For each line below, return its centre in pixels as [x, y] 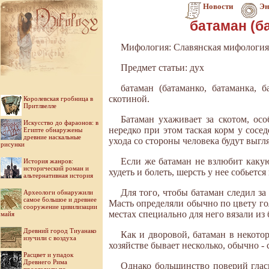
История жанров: [48, 161]
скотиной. [129, 99]
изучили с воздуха [50, 238]
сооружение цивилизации [60, 207]
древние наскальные [52, 137]
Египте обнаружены [53, 130]
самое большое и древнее [60, 199]
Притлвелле [40, 106]
